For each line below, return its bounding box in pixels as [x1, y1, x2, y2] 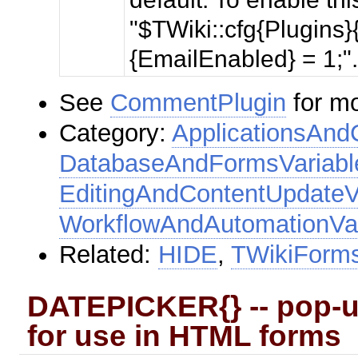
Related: [59, 240, 159, 268]
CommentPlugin [110, 88, 287, 117]
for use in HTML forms [27, 318, 342, 352]
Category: [59, 118, 173, 147]
